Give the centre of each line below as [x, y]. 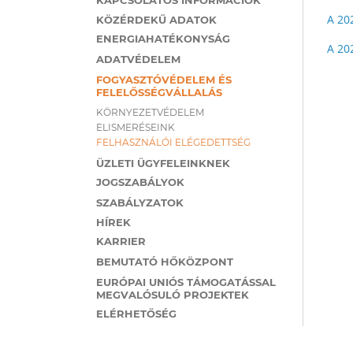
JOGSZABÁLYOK [140, 182]
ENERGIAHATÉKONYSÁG [163, 39]
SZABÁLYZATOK [140, 202]
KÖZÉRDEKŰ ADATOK [156, 20]
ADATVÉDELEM [138, 59]
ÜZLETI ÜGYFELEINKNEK [163, 163]
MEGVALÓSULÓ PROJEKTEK [173, 294]
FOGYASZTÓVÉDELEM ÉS [164, 79]
